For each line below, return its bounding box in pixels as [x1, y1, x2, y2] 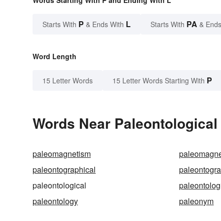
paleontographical [33, 164, 96, 176]
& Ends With [84, 19, 126, 30]
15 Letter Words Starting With [112, 75, 205, 86]
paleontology [33, 195, 78, 207]
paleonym [179, 195, 214, 207]
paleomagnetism [33, 148, 91, 160]
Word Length [33, 51, 76, 62]
